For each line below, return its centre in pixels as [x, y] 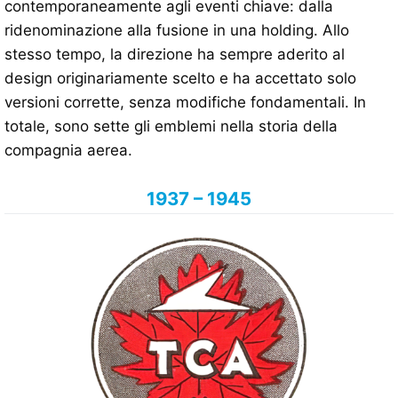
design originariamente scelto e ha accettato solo [180, 79]
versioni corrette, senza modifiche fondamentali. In [185, 103]
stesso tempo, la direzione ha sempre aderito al [175, 55]
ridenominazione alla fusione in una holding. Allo [177, 31]
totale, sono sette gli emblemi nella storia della [171, 127]
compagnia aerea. [68, 151]
